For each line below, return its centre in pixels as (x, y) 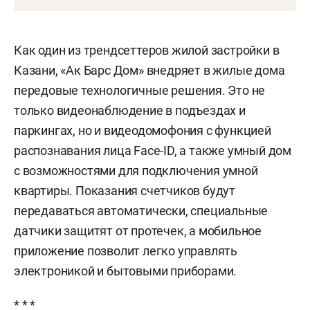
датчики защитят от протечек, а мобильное (138, 230)
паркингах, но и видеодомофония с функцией (143, 130)
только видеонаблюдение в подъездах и (130, 110)
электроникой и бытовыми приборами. (126, 271)
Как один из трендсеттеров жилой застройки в (147, 50)
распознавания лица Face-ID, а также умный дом (153, 150)
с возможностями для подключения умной (136, 170)
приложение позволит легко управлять (126, 250)
